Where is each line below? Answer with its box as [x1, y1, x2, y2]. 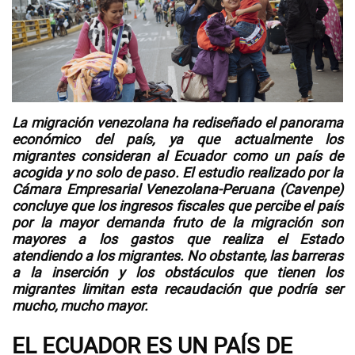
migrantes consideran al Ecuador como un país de [12, 147, 343, 167]
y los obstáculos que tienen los [118, 263, 343, 284]
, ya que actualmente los [152, 130, 343, 151]
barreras [291, 246, 343, 267]
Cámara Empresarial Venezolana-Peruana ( [12, 180, 284, 200]
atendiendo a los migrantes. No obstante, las [12, 246, 291, 267]
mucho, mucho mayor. [12, 296, 148, 317]
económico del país [12, 130, 152, 151]
